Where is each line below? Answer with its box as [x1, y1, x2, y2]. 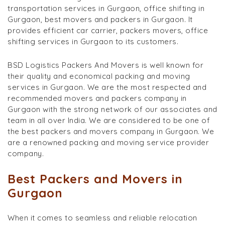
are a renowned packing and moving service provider [8, 137, 209, 147]
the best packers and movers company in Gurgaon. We [8, 126, 214, 136]
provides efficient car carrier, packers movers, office [8, 25, 208, 35]
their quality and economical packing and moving [8, 71, 190, 81]
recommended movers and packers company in [8, 93, 187, 103]
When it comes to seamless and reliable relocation [8, 212, 197, 222]
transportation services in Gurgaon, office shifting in [8, 3, 204, 13]
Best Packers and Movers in [8, 171, 183, 186]
